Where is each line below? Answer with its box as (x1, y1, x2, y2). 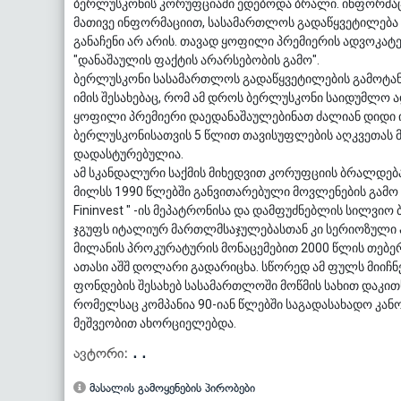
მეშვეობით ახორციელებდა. (73, 316, 236, 331)
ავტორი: (73, 345, 132, 363)
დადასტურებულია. (73, 147, 183, 162)
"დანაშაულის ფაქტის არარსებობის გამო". (73, 53, 320, 68)
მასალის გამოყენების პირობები (86, 381, 255, 396)
